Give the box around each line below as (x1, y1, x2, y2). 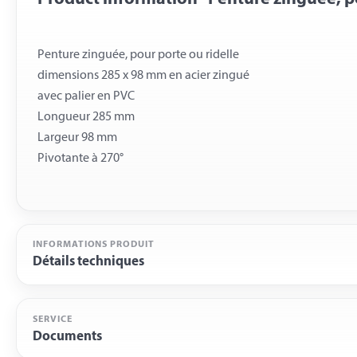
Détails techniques (33, 255, 144, 269)
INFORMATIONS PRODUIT (33, 240, 155, 250)
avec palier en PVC (37, 90, 135, 104)
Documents (33, 329, 102, 343)
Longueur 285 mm (37, 111, 135, 124)
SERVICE (33, 314, 73, 324)
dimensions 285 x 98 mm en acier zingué (37, 69, 249, 83)
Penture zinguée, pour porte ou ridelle (37, 49, 239, 62)
